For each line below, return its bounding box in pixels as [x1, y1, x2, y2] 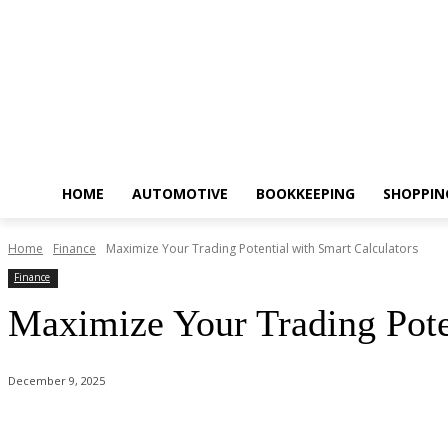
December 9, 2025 [8, 373, 105, 389]
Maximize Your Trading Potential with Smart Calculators [106, 240, 418, 257]
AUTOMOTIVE [132, 184, 228, 203]
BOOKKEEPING [256, 184, 355, 203]
